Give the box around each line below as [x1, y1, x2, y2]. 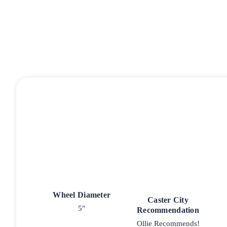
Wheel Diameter [53, 190, 111, 199]
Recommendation [137, 205, 199, 214]
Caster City [147, 195, 188, 204]
